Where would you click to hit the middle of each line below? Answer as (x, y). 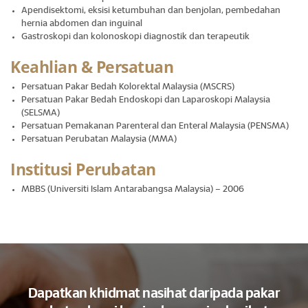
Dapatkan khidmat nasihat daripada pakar (154, 294)
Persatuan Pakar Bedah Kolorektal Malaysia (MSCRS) (128, 87)
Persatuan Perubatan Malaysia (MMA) (99, 139)
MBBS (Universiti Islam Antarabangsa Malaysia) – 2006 (133, 189)
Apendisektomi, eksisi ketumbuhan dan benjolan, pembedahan (151, 11)
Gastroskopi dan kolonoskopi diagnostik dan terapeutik (135, 37)
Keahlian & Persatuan (92, 67)
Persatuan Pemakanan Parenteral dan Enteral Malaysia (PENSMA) (155, 126)
